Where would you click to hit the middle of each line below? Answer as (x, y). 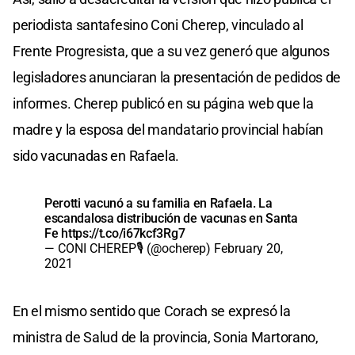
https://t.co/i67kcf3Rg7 (123, 233)
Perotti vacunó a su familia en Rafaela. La (158, 203)
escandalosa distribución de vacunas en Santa (171, 218)
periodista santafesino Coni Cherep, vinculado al (158, 25)
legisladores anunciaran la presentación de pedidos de (177, 77)
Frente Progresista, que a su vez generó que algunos (171, 51)
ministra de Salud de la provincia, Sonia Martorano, (166, 337)
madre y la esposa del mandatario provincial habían (168, 129)
